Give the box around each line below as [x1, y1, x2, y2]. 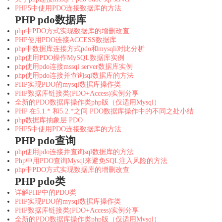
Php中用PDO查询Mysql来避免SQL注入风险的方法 [15, 157, 167, 165]
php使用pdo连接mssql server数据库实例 [15, 62, 133, 70]
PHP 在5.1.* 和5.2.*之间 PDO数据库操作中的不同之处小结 [15, 107, 194, 115]
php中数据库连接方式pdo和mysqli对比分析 [15, 45, 145, 53]
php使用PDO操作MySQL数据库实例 [15, 54, 124, 61]
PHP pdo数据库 [15, 13, 86, 26]
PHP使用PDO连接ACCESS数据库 [15, 36, 116, 44]
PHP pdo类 [15, 175, 65, 187]
